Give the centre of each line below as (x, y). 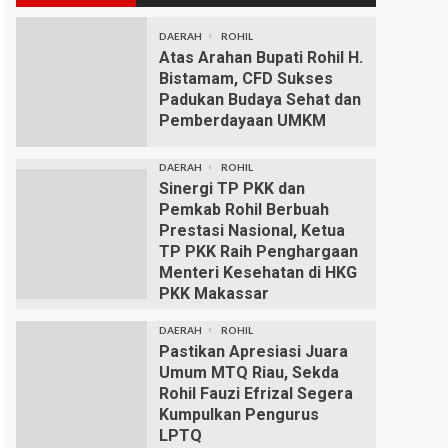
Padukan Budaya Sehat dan (259, 99)
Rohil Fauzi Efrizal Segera (255, 393)
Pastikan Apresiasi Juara (253, 351)
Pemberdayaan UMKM (242, 120)
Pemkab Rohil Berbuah (243, 209)
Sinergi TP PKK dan (231, 188)
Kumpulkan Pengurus (238, 414)
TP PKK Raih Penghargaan (258, 251)
